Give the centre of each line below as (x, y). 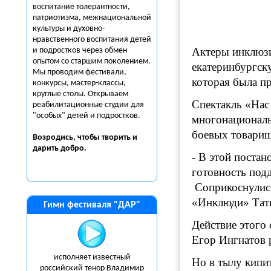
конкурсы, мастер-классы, (79, 83)
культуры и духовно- (69, 29)
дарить (47, 149)
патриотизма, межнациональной (92, 18)
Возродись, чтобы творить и (85, 138)
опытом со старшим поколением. (92, 61)
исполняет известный (92, 257)
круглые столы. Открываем (80, 94)
